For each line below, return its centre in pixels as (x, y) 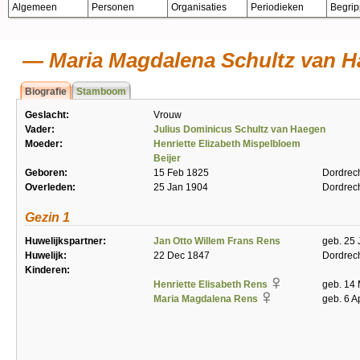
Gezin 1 (47, 217)
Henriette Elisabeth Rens (211, 284)
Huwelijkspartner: (65, 241)
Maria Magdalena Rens (206, 299)
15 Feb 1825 (181, 173)
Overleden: (50, 187)
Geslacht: (47, 115)
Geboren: (46, 173)
